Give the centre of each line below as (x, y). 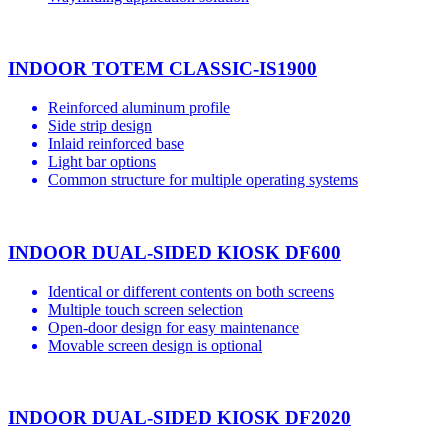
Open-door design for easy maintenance (173, 327)
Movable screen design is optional (155, 345)
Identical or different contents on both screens (191, 291)
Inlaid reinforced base (116, 144)
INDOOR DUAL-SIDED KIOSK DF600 (174, 252)
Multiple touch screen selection (145, 309)
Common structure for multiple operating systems (203, 180)
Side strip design (100, 126)
